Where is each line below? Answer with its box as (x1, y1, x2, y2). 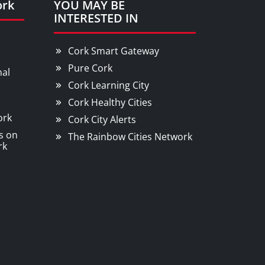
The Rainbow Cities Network (68, 130, 192, 143)
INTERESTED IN (54, 10, 138, 26)
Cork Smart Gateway (68, 44, 159, 57)
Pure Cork (68, 62, 112, 75)
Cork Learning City (68, 79, 149, 92)
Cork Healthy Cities (68, 96, 152, 109)
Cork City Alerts (68, 113, 136, 126)
